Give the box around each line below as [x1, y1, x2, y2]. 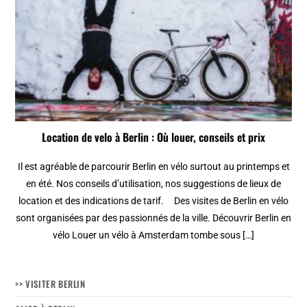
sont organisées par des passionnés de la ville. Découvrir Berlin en [16, 212, 291, 223]
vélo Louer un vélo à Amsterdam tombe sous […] [53, 229, 254, 241]
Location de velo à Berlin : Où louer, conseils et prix [42, 128, 265, 145]
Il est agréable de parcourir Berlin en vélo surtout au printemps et [17, 160, 290, 172]
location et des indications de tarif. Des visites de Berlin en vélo [19, 195, 288, 206]
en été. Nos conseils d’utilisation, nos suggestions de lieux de [26, 177, 281, 189]
